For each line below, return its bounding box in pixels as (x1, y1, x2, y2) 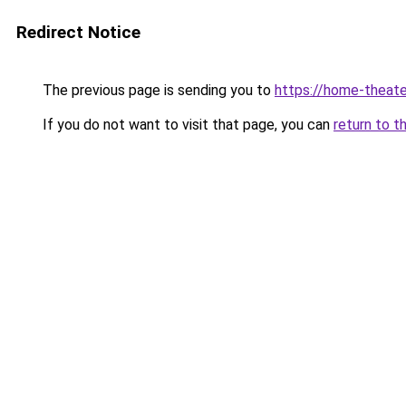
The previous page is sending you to (39, 82, 275, 99)
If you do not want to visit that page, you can (39, 116, 333, 133)
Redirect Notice (16, 22, 140, 43)
